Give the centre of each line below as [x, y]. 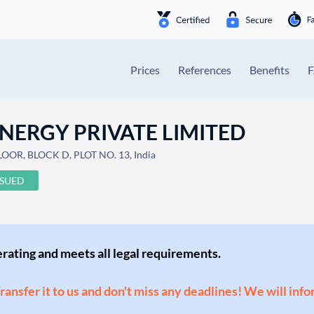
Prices [145, 70]
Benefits [269, 70]
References [205, 70]
